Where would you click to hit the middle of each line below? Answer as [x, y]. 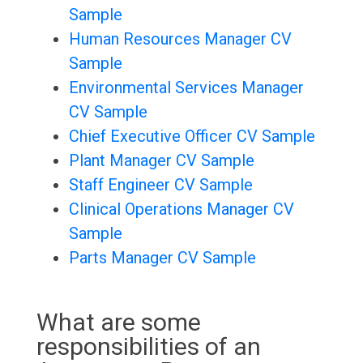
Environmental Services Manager [186, 88]
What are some [118, 322]
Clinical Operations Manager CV [181, 209]
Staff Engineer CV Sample [160, 185]
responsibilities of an [148, 347]
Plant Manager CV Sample [161, 161]
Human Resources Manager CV [180, 39]
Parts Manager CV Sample [162, 258]
